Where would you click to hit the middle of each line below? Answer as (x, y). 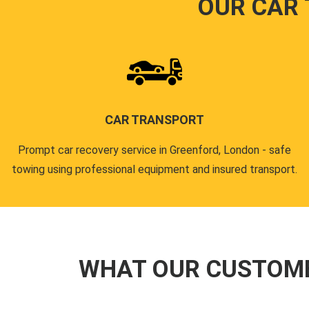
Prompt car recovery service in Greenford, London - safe (154, 150)
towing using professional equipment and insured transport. (154, 169)
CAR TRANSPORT (154, 120)
